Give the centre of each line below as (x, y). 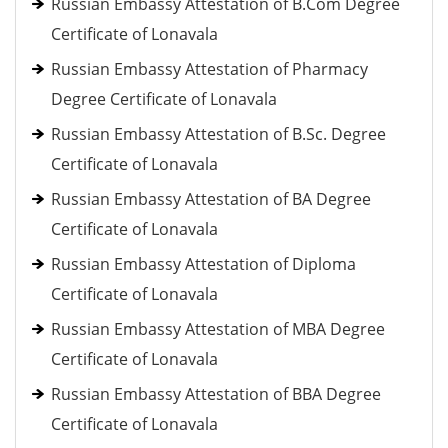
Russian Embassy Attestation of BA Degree (211, 199)
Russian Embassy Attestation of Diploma (203, 264)
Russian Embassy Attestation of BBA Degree (216, 394)
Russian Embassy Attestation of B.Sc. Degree (218, 134)
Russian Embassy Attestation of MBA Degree (218, 329)
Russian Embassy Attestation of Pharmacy (209, 69)
